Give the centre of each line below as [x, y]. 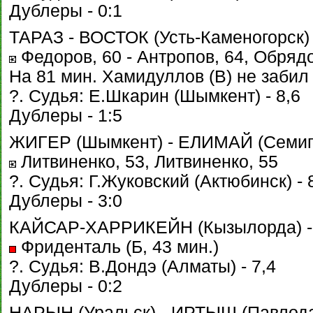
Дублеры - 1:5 [66, 116]
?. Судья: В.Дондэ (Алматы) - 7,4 [143, 267]
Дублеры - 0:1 [66, 11]
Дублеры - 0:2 [66, 286]
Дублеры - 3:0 [66, 201]
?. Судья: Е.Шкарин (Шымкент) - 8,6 [155, 96]
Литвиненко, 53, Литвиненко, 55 [147, 162]
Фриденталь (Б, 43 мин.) [117, 247]
